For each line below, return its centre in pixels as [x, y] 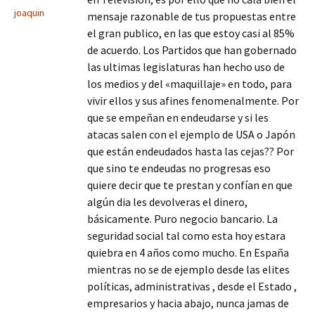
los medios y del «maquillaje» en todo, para [189, 84]
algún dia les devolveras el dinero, [167, 202]
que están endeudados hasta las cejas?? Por [191, 151]
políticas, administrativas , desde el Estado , [192, 286]
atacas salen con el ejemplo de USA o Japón [191, 134]
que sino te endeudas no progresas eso [179, 168]
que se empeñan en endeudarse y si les [178, 117]
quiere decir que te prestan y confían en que [190, 185]
